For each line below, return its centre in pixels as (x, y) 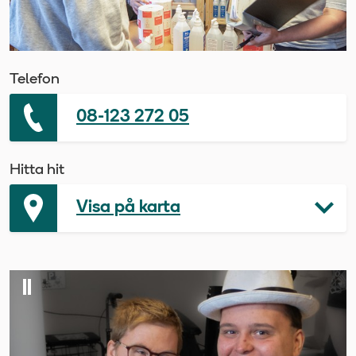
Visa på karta (128, 207)
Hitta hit (37, 170)
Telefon (35, 79)
